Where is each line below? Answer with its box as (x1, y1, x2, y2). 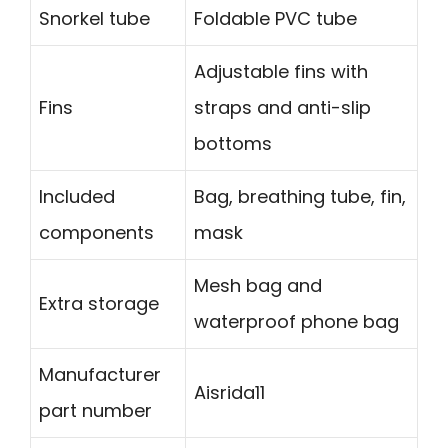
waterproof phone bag (194, 309, 399, 335)
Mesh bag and (194, 273, 322, 299)
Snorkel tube (39, 6, 150, 32)
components (39, 220, 154, 246)
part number (39, 398, 152, 424)
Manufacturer (39, 362, 161, 388)
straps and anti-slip (194, 95, 371, 121)
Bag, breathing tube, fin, (194, 184, 406, 210)
